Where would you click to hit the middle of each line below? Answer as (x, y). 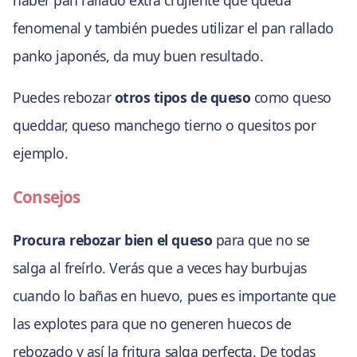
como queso (291, 98)
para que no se (261, 239)
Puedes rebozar (64, 98)
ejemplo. (41, 153)
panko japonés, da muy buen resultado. (138, 55)
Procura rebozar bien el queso (113, 239)
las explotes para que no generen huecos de (152, 323)
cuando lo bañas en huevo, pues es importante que (175, 295)
